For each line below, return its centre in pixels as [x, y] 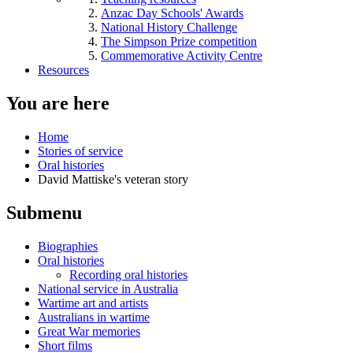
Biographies [68, 246]
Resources [63, 70]
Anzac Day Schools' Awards [172, 13]
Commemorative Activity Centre [182, 56]
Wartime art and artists [93, 303]
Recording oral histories [128, 274]
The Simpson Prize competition [179, 41]
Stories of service [80, 150]
